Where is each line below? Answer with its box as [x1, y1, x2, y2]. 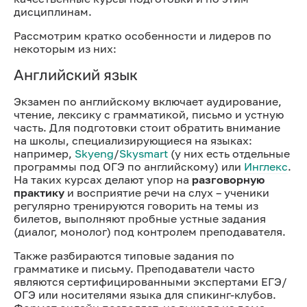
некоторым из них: [14, 41, 116, 56]
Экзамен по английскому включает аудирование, [14, 94, 282, 108]
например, [14, 146, 75, 160]
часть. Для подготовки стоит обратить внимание [14, 120, 280, 134]
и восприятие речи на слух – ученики [64, 185, 269, 199]
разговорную [192, 172, 265, 186]
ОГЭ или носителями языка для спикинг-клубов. [14, 287, 276, 302]
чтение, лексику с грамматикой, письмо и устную [14, 107, 284, 121]
